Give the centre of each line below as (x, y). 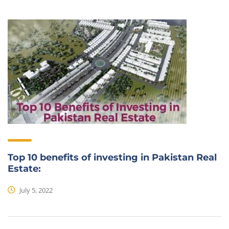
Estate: (24, 169)
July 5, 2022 (35, 190)
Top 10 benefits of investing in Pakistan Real (112, 157)
